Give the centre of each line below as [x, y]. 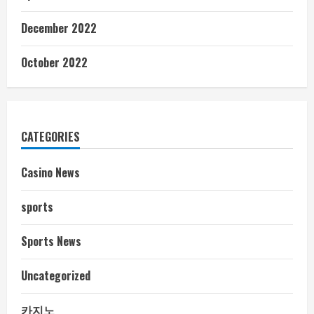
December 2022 [59, 28]
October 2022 [54, 62]
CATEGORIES [50, 136]
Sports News [51, 241]
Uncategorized [56, 275]
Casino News [50, 172]
